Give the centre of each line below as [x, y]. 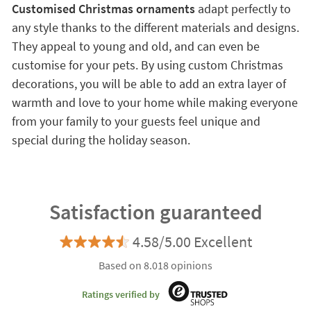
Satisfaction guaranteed [155, 212]
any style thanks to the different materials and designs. [155, 28]
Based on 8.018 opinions [155, 266]
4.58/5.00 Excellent [192, 242]
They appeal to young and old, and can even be [135, 47]
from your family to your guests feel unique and [136, 121]
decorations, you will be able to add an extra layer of [149, 84]
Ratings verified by [121, 294]
